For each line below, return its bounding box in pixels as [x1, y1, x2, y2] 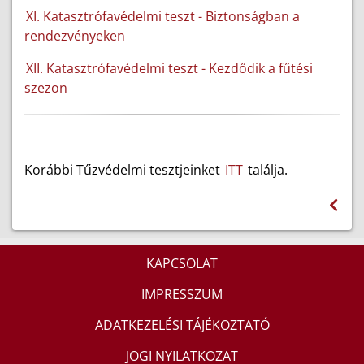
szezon [24, 79, 67, 97]
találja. [245, 161, 288, 179]
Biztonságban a [206, 7, 300, 25]
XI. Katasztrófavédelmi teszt [26, 7, 195, 25]
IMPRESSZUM [141, 284, 223, 303]
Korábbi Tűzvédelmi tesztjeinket [24, 161, 223, 179]
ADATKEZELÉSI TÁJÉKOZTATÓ [94, 315, 270, 334]
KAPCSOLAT [146, 253, 218, 272]
